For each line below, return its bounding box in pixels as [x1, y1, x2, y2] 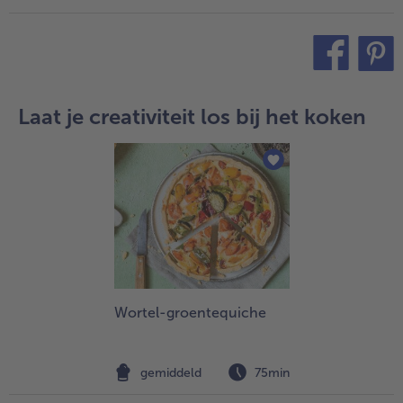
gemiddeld [140, 365, 201, 381]
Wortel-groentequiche [114, 304, 266, 322]
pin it [336, 78, 360, 92]
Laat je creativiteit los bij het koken [18, 103, 366, 130]
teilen [288, 78, 315, 92]
